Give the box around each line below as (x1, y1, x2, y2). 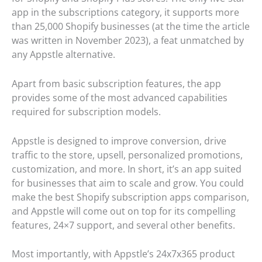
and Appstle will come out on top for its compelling (12, 204, 236, 218)
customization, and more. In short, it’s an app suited (12, 162, 242, 175)
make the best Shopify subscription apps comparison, (12, 190, 249, 204)
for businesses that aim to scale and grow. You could (12, 176, 244, 189)
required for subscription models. (12, 105, 161, 119)
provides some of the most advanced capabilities (12, 91, 227, 105)
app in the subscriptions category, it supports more (12, 6, 239, 19)
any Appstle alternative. (12, 48, 115, 61)
